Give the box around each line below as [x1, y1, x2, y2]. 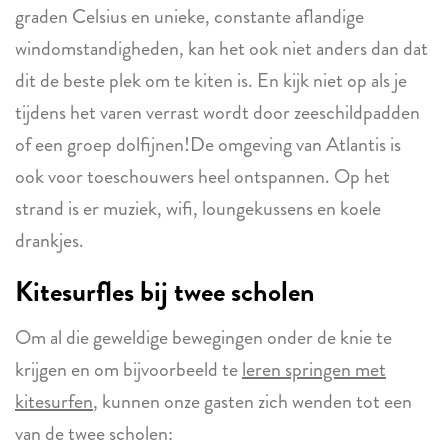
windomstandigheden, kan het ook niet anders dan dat [15, 34, 428, 63]
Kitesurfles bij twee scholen [15, 272, 315, 312]
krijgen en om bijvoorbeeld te [15, 355, 242, 384]
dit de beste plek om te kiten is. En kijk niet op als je [15, 66, 407, 95]
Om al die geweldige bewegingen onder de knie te [15, 323, 392, 352]
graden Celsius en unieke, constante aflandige [15, 2, 364, 31]
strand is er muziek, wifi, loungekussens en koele [15, 194, 381, 223]
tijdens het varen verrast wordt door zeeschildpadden [15, 98, 420, 127]
